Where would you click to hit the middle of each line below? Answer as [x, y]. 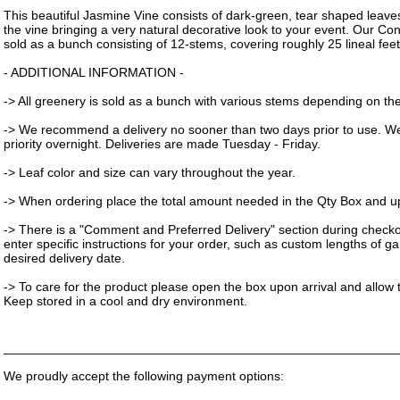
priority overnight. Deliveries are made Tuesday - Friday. [162, 144]
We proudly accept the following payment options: [144, 376]
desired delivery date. [64, 258]
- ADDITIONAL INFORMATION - [94, 72]
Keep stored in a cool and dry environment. [125, 301]
